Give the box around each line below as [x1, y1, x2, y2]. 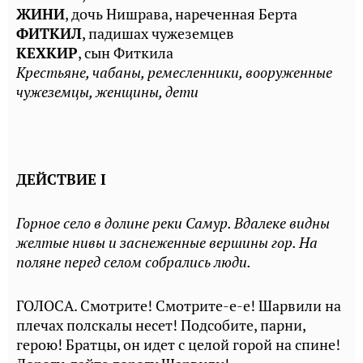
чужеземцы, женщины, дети [16, 83, 199, 101]
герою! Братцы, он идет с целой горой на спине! [16, 335, 340, 354]
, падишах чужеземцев [82, 24, 234, 43]
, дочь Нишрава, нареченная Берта [65, 5, 297, 23]
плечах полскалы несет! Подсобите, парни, [16, 316, 305, 335]
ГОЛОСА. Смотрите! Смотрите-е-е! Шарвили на [16, 297, 341, 315]
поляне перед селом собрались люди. [16, 253, 251, 271]
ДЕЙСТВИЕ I [16, 170, 106, 189]
